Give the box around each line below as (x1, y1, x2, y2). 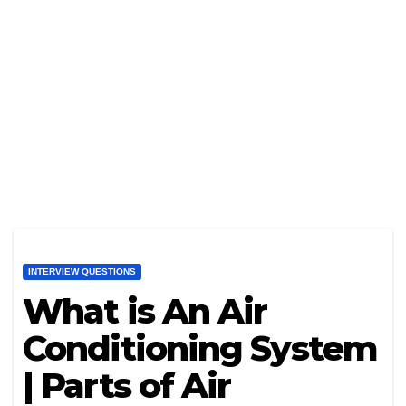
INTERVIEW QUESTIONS (28, 266, 136, 277)
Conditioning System (23, 327, 377, 371)
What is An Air (23, 290, 267, 333)
